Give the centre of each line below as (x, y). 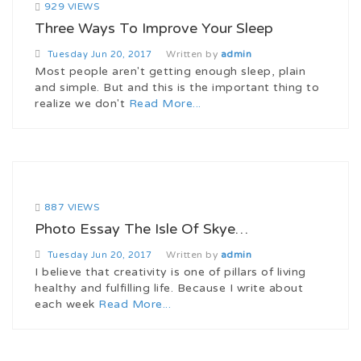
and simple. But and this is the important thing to (177, 87)
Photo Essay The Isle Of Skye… (141, 228)
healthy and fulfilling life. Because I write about (169, 288)
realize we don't (82, 103)
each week (66, 304)
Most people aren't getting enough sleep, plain (170, 71)
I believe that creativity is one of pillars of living (170, 272)
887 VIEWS (71, 207)
